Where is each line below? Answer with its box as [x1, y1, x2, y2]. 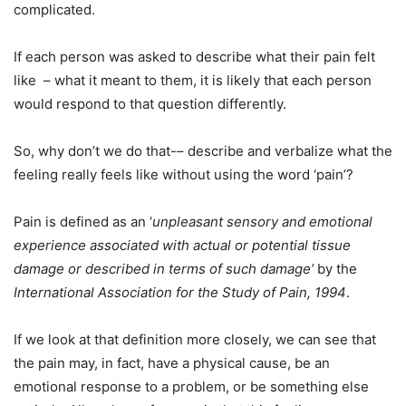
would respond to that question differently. [14, 94, 286, 112]
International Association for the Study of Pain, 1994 [14, 283, 346, 301]
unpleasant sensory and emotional [152, 212, 372, 230]
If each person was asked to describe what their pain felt [14, 47, 375, 65]
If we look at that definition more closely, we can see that [14, 330, 376, 348]
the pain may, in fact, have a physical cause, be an [14, 353, 330, 372]
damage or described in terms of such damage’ [14, 259, 317, 277]
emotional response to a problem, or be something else [14, 377, 369, 395]
